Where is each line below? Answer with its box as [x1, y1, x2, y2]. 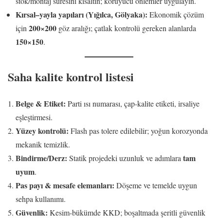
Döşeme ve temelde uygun [114, 180, 197, 191]
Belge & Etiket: [16, 98, 66, 109]
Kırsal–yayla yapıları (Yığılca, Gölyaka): [16, 8, 147, 20]
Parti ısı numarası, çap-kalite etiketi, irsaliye [66, 98, 200, 109]
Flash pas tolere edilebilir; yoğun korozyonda [69, 126, 208, 136]
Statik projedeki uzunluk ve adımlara [67, 153, 183, 163]
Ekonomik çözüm [147, 9, 204, 19]
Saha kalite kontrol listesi [8, 68, 134, 86]
